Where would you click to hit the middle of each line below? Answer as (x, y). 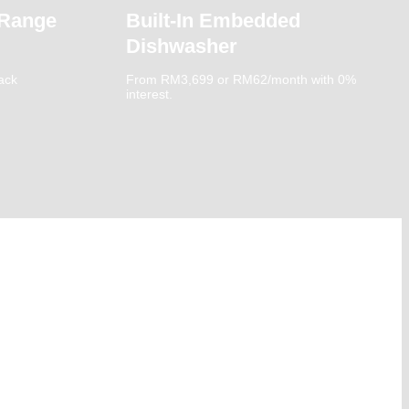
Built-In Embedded (213, 20)
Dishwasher (181, 46)
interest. (149, 94)
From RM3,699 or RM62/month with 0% (241, 79)
